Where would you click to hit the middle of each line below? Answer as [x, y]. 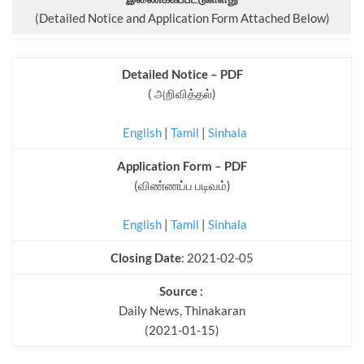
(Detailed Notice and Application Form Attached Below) [182, 18]
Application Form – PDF [182, 166]
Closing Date [146, 258]
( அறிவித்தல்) [182, 94]
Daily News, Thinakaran [182, 311]
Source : [182, 291]
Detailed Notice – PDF [182, 74]
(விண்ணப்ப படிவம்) [182, 186]
